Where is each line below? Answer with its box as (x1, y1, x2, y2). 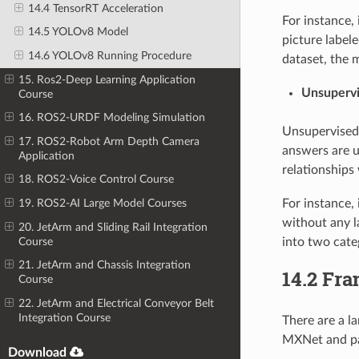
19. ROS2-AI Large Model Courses (18, 197, 188, 210)
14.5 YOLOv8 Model (27, 26, 128, 38)
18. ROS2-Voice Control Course (18, 173, 175, 186)
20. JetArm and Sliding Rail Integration (18, 220, 208, 233)
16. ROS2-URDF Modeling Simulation (18, 111, 206, 124)
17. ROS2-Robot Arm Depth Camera (18, 135, 200, 147)
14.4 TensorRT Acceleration (27, 2, 163, 14)
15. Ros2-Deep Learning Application (18, 73, 196, 86)
